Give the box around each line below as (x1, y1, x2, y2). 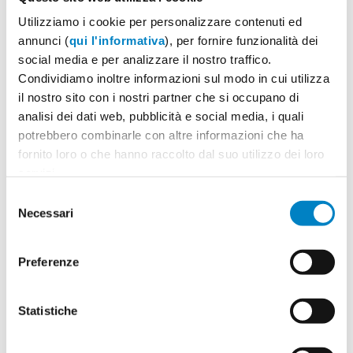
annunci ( (18, 33, 69, 47)
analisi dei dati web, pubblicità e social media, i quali (18, 109, 303, 123)
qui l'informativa (69, 33, 165, 47)
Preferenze (18, 255, 79, 269)
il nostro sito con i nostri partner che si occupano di (18, 90, 299, 104)
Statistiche (18, 303, 78, 318)
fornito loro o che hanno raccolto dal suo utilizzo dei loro (18, 147, 325, 161)
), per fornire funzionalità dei (165, 33, 318, 47)
